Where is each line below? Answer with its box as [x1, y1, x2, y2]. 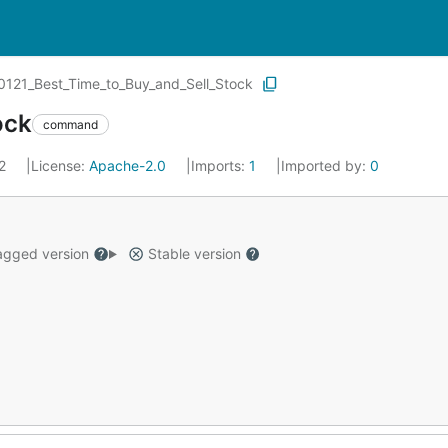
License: [31, 157, 89, 174]
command [43, 116, 98, 132]
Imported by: [281, 157, 370, 174]
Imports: [191, 157, 249, 174]
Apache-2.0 [89, 157, 166, 174]
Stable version [143, 245, 245, 262]
